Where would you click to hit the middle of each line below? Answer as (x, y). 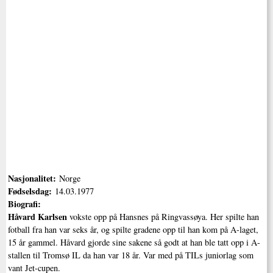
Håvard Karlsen (38, 217)
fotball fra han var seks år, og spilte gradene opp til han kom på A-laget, (133, 230)
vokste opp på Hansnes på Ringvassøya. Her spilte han (164, 217)
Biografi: (26, 204)
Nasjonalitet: (33, 179)
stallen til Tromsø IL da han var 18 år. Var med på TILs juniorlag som (130, 255)
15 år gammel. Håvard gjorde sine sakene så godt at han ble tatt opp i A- (134, 243)
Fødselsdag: (31, 191)
